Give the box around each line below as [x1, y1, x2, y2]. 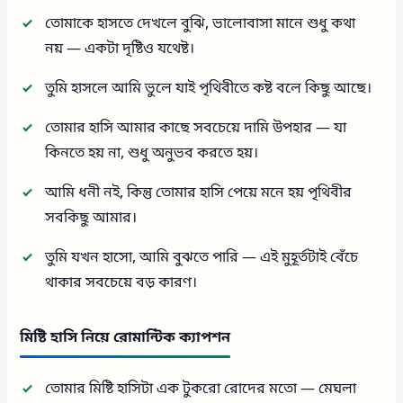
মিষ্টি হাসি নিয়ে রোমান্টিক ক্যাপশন [20, 327, 231, 348]
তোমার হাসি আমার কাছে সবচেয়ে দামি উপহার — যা [45, 118, 347, 139]
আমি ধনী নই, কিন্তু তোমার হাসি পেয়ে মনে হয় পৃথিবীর [45, 183, 353, 203]
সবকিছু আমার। [45, 208, 138, 228]
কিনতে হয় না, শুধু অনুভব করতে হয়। [45, 143, 259, 164]
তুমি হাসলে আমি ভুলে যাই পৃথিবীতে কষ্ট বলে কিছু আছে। [45, 78, 372, 99]
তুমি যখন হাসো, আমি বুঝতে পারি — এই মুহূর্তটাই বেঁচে [45, 247, 359, 268]
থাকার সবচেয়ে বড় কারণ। [45, 273, 198, 293]
